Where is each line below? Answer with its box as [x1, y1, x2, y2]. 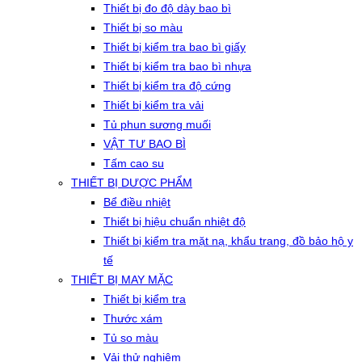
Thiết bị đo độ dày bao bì [103, 2, 231, 15]
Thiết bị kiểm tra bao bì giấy [103, 40, 246, 53]
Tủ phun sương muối [103, 118, 211, 131]
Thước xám [103, 312, 162, 325]
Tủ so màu [103, 331, 158, 344]
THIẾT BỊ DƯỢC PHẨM [71, 176, 192, 189]
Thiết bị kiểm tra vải [103, 99, 204, 112]
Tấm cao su [103, 157, 164, 170]
